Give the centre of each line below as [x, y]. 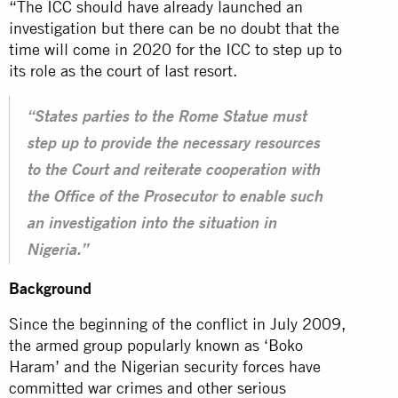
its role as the [58, 70]
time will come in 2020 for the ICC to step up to [175, 49]
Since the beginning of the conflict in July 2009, [177, 323]
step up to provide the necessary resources [173, 144]
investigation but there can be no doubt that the [174, 28]
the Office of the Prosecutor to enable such [175, 198]
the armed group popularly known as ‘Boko [156, 345]
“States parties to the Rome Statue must [167, 118]
